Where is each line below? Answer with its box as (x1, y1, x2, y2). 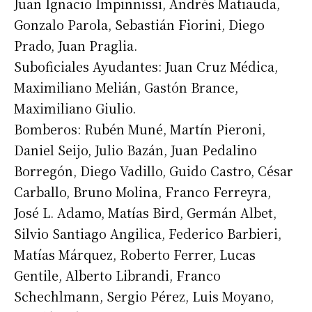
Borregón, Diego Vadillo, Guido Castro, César (14, 162, 293, 180)
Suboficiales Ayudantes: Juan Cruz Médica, (14, 57, 278, 76)
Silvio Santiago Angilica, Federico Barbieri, (14, 224, 281, 243)
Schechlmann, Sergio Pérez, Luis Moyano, (14, 287, 274, 306)
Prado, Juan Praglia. (14, 36, 137, 55)
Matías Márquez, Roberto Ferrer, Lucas (14, 245, 256, 264)
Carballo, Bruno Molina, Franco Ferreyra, (14, 182, 271, 201)
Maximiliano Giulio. (14, 99, 136, 118)
